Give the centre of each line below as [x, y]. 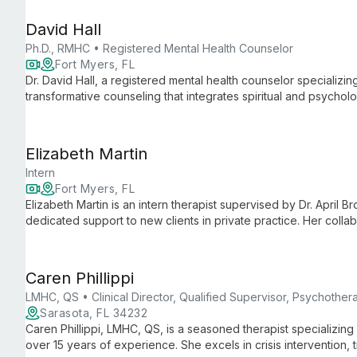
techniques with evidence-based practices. [139, 236]
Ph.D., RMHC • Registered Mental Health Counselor [159, 48]
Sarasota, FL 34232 [94, 313]
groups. [45, 112]
